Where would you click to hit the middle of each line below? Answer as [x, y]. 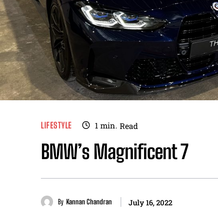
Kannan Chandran [89, 201]
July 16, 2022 [150, 202]
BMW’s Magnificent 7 [115, 152]
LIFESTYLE [56, 126]
